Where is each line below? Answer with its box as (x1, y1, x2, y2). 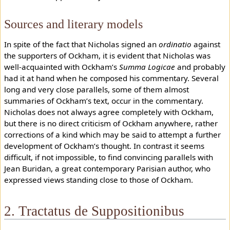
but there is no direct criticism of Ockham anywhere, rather (4, 118, 218, 129)
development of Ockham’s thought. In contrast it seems (4, 141, 204, 151)
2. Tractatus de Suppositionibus (4, 203, 184, 219)
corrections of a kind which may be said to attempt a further (4, 129, 221, 140)
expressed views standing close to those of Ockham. (4, 175, 193, 185)
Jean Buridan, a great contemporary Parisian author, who (4, 163, 210, 174)
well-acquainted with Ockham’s (4, 62, 119, 72)
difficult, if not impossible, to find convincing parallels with (4, 152, 213, 163)
